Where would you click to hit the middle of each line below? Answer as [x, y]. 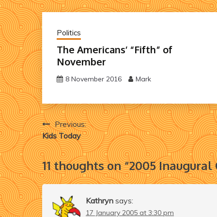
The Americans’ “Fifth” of [115, 49]
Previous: [70, 124]
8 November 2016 [93, 79]
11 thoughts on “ [86, 165]
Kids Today [62, 135]
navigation [72, 143]
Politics [69, 32]
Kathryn [100, 200]
